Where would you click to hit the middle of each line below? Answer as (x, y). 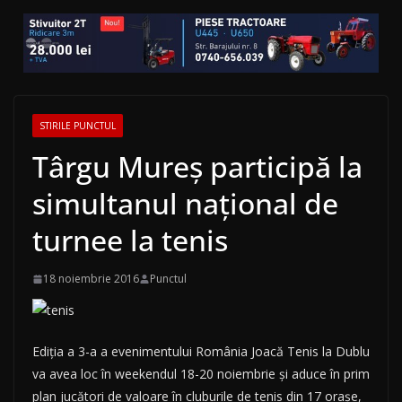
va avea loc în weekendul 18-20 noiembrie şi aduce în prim (201, 374)
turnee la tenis (130, 240)
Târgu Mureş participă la (197, 167)
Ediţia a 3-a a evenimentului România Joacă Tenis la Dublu (201, 352)
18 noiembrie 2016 (91, 279)
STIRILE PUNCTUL (78, 126)
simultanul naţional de (185, 204)
